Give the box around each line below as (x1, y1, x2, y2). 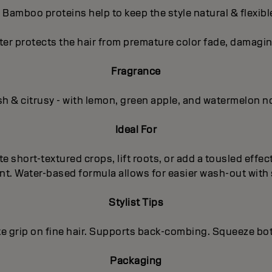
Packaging (110, 254, 162, 267)
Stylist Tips (109, 195, 163, 209)
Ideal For (115, 123, 157, 136)
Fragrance (111, 64, 161, 78)
